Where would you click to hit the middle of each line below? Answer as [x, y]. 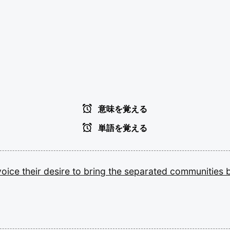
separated [147, 171]
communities [198, 171]
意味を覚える [122, 109]
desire [58, 171]
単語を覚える [122, 128]
